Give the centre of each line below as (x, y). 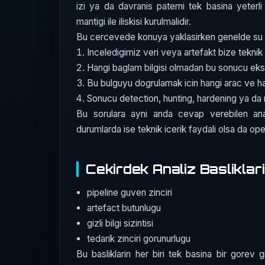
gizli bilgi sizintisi (120, 223)
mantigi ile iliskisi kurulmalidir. (134, 22)
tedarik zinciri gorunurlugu (139, 238)
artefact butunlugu (124, 208)
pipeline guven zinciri (130, 192)
